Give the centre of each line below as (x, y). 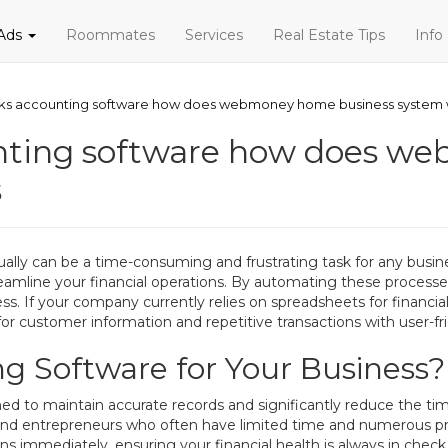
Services (214, 35)
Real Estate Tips (329, 35)
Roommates (110, 35)
